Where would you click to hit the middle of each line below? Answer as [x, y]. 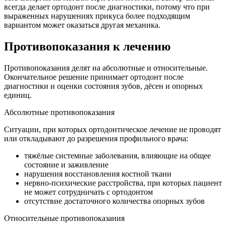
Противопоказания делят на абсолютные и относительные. [106, 68]
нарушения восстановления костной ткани [98, 174]
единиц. [18, 95]
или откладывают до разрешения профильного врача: [96, 138]
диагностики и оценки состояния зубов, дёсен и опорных [103, 86]
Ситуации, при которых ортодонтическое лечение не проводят [112, 129]
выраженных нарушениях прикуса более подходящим [97, 16]
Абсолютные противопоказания [59, 112]
